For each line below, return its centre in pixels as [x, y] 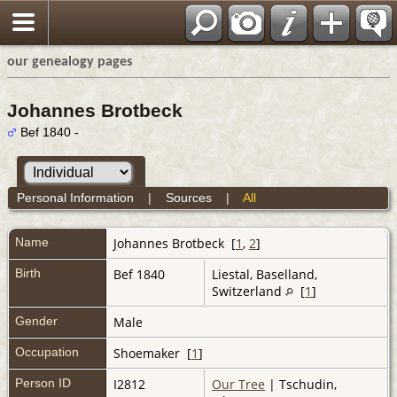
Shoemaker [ [152, 353]
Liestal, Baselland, [265, 274]
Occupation [47, 351]
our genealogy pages [70, 62]
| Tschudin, [301, 384]
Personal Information [75, 197]
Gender [36, 320]
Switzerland [249, 291]
